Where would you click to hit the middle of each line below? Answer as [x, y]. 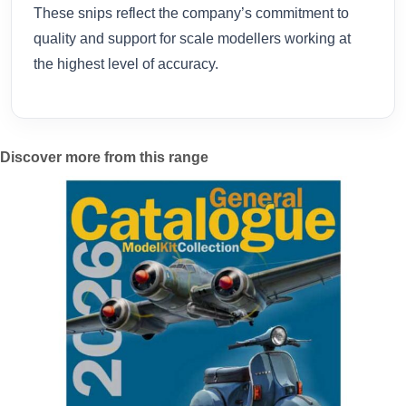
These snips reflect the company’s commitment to [191, 14]
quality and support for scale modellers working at [192, 39]
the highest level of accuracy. [126, 64]
